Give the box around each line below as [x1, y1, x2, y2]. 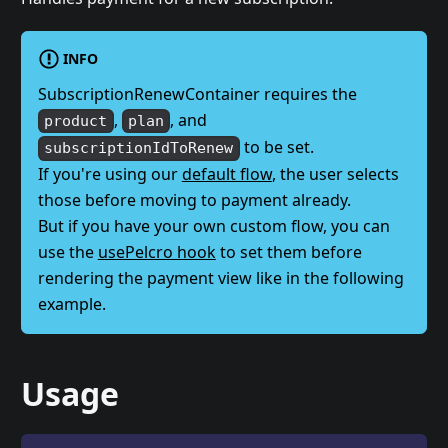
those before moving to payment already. [37, 189, 351, 212]
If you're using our [37, 163, 182, 186]
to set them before [215, 241, 362, 264]
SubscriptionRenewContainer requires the [37, 83, 357, 105]
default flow [181, 163, 272, 186]
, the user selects [271, 163, 399, 186]
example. [37, 293, 106, 316]
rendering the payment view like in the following [37, 267, 404, 290]
